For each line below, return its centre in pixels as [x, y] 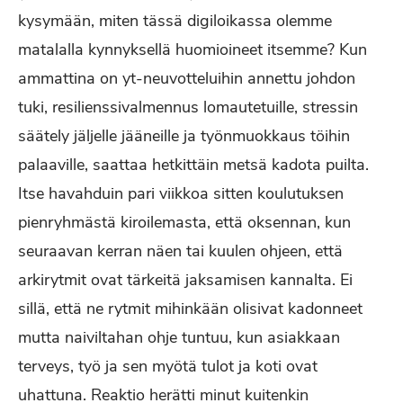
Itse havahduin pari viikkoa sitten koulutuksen [181, 193]
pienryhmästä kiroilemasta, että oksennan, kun [184, 222]
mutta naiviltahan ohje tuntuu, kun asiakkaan [179, 337]
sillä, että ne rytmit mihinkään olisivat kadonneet [190, 309]
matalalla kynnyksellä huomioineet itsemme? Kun [193, 49]
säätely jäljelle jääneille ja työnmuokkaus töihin [184, 136]
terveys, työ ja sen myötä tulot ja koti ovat [168, 366]
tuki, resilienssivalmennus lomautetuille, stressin [188, 107]
